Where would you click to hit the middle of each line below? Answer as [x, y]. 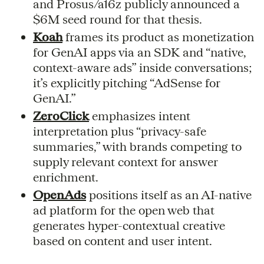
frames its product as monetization [158, 37]
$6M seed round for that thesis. [118, 19]
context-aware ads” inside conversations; [143, 67]
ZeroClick [61, 115]
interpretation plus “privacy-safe [120, 131]
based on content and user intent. [123, 240]
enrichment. [66, 177]
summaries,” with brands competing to [137, 146]
